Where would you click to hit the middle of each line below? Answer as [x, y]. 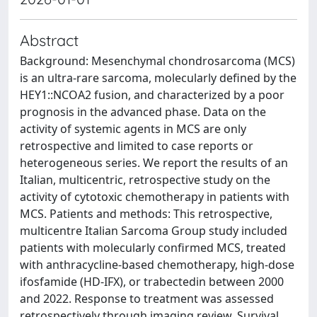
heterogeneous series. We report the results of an [154, 163]
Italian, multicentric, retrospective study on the [145, 180]
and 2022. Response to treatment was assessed [147, 299]
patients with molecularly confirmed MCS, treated [153, 248]
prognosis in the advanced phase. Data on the [143, 112]
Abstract [49, 40]
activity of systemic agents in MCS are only [133, 129]
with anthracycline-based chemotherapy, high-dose [157, 265]
